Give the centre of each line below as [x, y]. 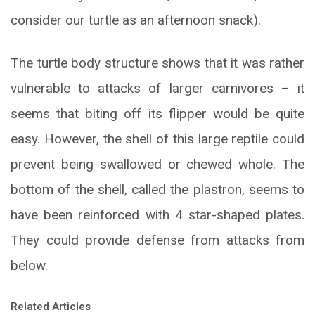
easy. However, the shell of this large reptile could [157, 139]
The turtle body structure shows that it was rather [157, 63]
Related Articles [51, 306]
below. [29, 265]
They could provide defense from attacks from [157, 240]
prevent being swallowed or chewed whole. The [157, 164]
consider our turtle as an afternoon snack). [136, 20]
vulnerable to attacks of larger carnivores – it [157, 88]
